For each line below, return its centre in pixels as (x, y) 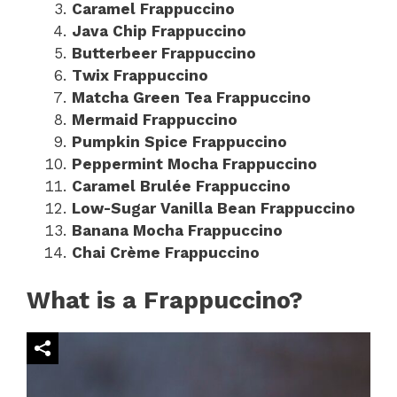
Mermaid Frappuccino (155, 119)
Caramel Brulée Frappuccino (181, 186)
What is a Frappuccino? (165, 301)
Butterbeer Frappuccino (164, 53)
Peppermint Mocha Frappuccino (195, 163)
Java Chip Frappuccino (159, 31)
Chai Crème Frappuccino (166, 252)
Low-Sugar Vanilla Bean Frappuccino (214, 208)
